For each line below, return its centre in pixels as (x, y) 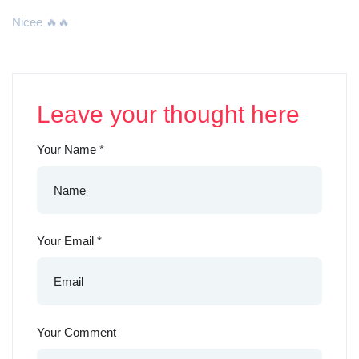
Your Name (68, 150)
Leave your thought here (168, 115)
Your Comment (77, 333)
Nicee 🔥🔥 (41, 22)
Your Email (67, 241)
